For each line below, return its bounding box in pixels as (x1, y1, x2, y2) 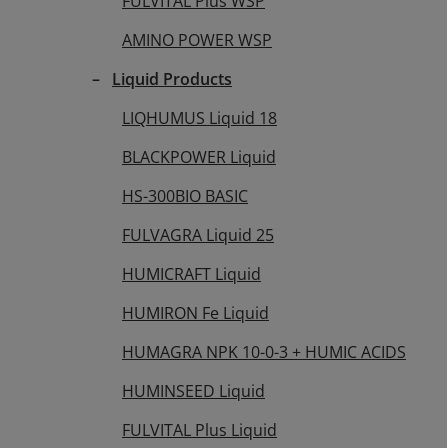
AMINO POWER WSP (122, 28, 272, 51)
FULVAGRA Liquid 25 (122, 223, 274, 246)
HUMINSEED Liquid (122, 379, 265, 402)
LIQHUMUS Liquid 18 (122, 106, 277, 129)
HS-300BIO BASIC (122, 184, 248, 207)
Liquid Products (112, 67, 232, 90)
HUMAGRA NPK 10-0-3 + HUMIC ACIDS (122, 340, 406, 363)
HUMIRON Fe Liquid (122, 301, 269, 324)
